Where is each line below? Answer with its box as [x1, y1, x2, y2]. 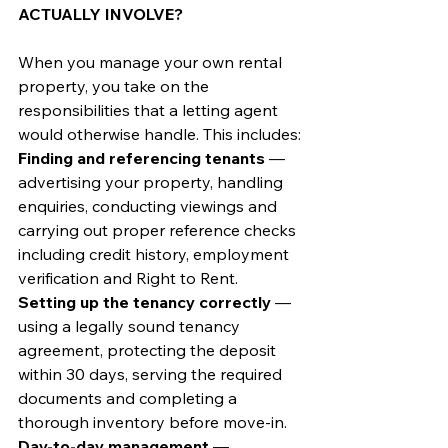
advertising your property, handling [18, 171, 287, 192]
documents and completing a [18, 387, 241, 408]
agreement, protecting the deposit [18, 339, 280, 360]
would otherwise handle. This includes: [18, 123, 301, 144]
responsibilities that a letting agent [18, 99, 282, 120]
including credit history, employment [18, 243, 293, 264]
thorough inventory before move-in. [18, 411, 287, 432]
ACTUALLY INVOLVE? [18, 3, 183, 24]
